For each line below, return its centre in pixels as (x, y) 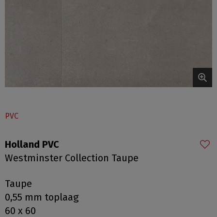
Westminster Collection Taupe (72, 158)
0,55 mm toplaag (42, 197)
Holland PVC (32, 144)
